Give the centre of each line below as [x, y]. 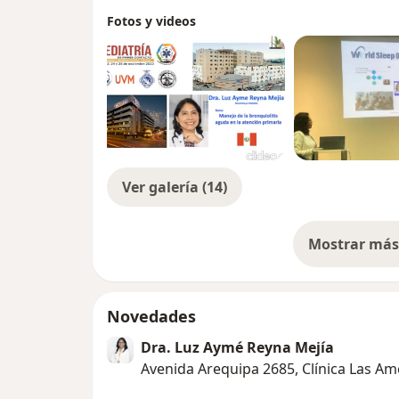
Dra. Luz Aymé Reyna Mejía [237, 348]
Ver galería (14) [175, 187]
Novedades [151, 317]
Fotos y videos [151, 21]
